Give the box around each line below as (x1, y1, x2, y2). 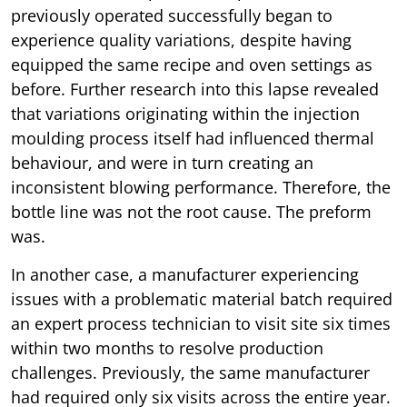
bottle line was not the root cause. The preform (11, 201, 372, 223)
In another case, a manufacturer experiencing (11, 263, 359, 286)
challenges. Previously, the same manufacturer (11, 362, 370, 384)
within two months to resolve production (11, 337, 323, 360)
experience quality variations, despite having (11, 29, 352, 52)
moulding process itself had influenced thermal (11, 127, 374, 150)
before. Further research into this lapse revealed (11, 78, 379, 101)
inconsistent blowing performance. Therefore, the (11, 176, 391, 199)
